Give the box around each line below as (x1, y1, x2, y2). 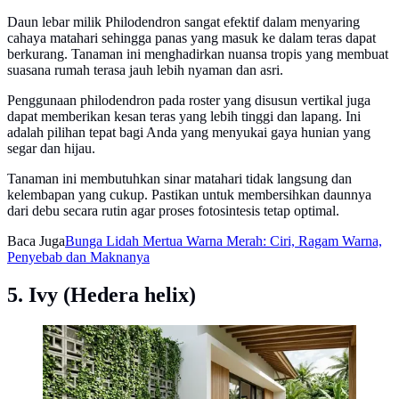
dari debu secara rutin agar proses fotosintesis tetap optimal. (7, 202, 339, 218)
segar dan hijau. (7, 140, 95, 156)
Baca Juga (7, 232, 65, 248)
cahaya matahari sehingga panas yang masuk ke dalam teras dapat (7, 29, 376, 45)
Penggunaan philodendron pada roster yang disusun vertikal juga (7, 92, 370, 108)
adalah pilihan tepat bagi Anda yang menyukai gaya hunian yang (7, 124, 370, 140)
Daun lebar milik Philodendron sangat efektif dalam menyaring (7, 13, 360, 29)
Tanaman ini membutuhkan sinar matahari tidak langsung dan (7, 170, 352, 186)
